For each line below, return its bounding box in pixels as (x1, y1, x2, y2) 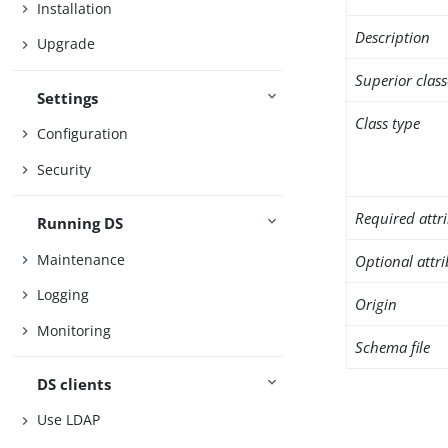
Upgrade (37, 34, 96, 54)
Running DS (37, 213, 124, 234)
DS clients (37, 373, 112, 394)
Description (355, 27, 431, 47)
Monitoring (37, 320, 112, 340)
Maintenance (37, 249, 126, 269)
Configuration (37, 124, 129, 144)
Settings (37, 87, 99, 108)
